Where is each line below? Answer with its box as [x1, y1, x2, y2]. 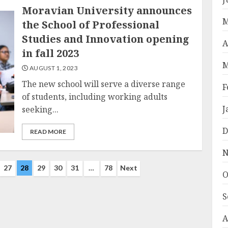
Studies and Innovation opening [22, 32, 190, 46]
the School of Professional [22, 18, 160, 32]
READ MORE [30, 128, 67, 135]
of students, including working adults [22, 91, 168, 102]
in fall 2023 [22, 46, 79, 60]
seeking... [22, 104, 59, 115]
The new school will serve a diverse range [22, 78, 186, 90]
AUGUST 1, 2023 [28, 64, 78, 72]
